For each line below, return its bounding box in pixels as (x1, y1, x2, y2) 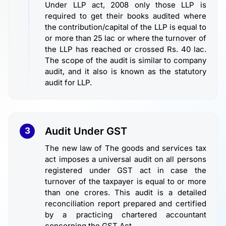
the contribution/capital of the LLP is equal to (45, 22, 206, 32)
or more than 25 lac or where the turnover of (45, 33, 206, 43)
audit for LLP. (45, 77, 92, 87)
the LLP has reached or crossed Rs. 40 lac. (45, 44, 206, 54)
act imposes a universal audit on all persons (45, 154, 206, 164)
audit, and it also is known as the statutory (45, 66, 206, 76)
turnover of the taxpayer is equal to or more (45, 176, 206, 186)
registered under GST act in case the (45, 165, 206, 175)
